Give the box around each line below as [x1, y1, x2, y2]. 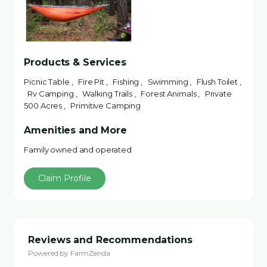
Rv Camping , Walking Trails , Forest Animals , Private [24, 89, 232, 98]
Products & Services [24, 57, 126, 68]
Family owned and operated [24, 145, 135, 154]
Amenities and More [24, 125, 127, 136]
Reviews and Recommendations [28, 234, 193, 246]
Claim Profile [38, 173, 92, 184]
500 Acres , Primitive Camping [24, 101, 144, 110]
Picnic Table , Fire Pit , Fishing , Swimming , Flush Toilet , [24, 77, 241, 86]
